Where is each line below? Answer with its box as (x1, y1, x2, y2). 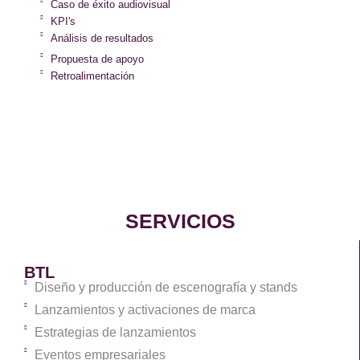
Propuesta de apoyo (50, 53, 144, 65)
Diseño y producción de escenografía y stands (34, 280, 297, 294)
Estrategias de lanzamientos (34, 325, 196, 339)
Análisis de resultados (50, 32, 153, 44)
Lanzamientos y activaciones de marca (34, 303, 256, 317)
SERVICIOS (125, 210, 235, 232)
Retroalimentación (50, 70, 134, 82)
